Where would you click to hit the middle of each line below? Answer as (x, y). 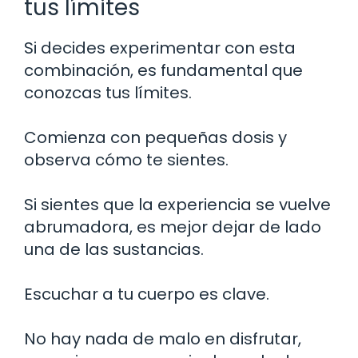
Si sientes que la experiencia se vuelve (177, 204)
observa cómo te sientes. (126, 159)
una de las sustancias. (114, 249)
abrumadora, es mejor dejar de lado (173, 227)
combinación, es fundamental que (163, 70)
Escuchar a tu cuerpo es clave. (147, 294)
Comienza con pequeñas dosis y (155, 137)
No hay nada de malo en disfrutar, (163, 338)
